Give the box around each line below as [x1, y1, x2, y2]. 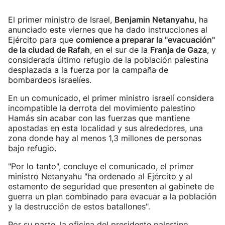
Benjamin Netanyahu [115, 15, 194, 25]
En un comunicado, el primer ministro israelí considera [8, 93, 214, 103]
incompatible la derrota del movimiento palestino [8, 103, 195, 113]
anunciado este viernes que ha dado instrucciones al [8, 25, 207, 35]
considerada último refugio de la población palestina [8, 55, 208, 65]
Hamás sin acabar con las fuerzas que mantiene [8, 113, 190, 123]
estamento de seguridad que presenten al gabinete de [8, 181, 214, 191]
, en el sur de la [90, 45, 150, 55]
